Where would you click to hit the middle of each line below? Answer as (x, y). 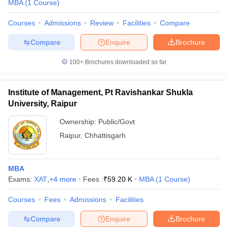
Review (102, 23)
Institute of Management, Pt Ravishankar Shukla (101, 92)
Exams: (21, 179)
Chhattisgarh (105, 135)
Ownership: (79, 122)
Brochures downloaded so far (125, 62)
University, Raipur (42, 104)
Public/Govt (117, 122)
